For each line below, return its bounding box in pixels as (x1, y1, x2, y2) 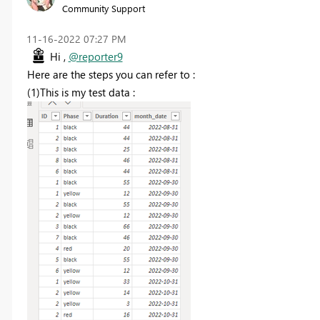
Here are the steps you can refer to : (26, 66, 195, 81)
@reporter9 (68, 49, 123, 64)
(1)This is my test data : (26, 84, 135, 99)
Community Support (61, 1, 145, 14)
